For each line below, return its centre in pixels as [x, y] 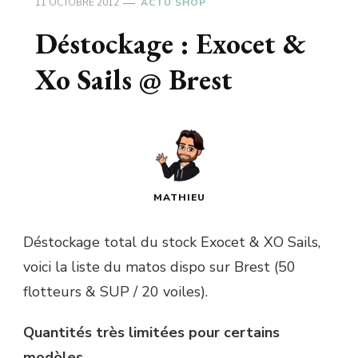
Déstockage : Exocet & [171, 44]
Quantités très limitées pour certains [151, 333]
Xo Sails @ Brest [134, 80]
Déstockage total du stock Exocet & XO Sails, [172, 243]
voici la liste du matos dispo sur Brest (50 [159, 267]
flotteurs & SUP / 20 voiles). [115, 292]
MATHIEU [179, 198]
